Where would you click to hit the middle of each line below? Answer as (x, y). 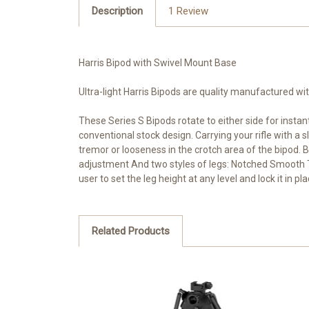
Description (117, 11)
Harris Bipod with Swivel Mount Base (158, 62)
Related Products (130, 231)
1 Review (188, 11)
